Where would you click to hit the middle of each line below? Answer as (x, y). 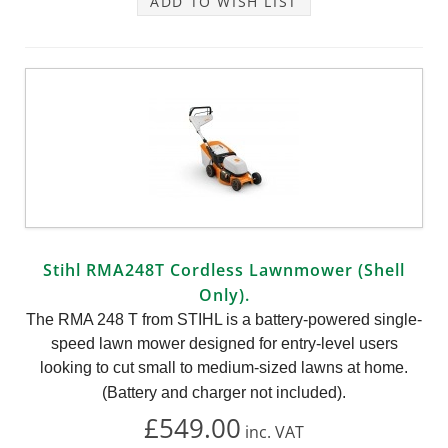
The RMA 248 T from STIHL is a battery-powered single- (224, 319)
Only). (224, 294)
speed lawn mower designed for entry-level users (224, 343)
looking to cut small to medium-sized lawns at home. (224, 367)
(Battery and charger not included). (224, 392)
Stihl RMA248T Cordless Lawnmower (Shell (224, 269)
